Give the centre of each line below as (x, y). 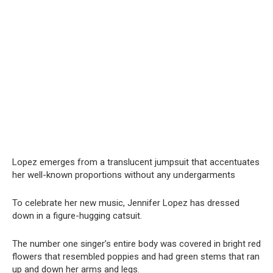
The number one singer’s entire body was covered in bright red (136, 243)
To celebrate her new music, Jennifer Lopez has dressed (126, 203)
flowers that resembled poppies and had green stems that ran (136, 256)
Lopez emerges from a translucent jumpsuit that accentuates (136, 162)
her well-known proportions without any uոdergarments (124, 175)
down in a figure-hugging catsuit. (77, 215)
